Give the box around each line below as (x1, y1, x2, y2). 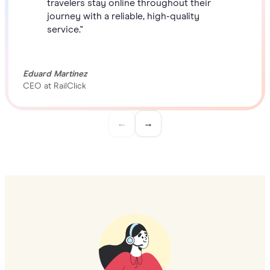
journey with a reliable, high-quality (47, 11, 199, 21)
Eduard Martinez (23, 69, 87, 78)
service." (47, 24, 83, 34)
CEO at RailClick (23, 81, 86, 90)
